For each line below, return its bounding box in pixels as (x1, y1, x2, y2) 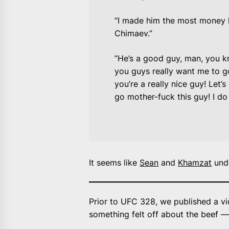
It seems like (89, 157, 140, 168)
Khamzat (178, 157, 212, 168)
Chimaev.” (114, 28, 153, 39)
